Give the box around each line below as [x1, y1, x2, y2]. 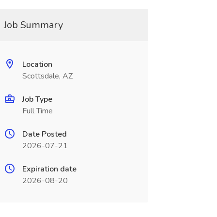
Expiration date [22, 164, 77, 174]
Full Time [22, 106, 53, 116]
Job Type [22, 94, 52, 105]
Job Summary [3, 18, 63, 31]
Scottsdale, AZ [22, 71, 73, 81]
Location [22, 59, 52, 70]
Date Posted [22, 129, 67, 139]
